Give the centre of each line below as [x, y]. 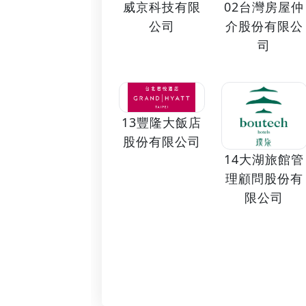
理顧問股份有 [264, 178]
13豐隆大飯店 [162, 122]
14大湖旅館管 [264, 159]
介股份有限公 [264, 26]
